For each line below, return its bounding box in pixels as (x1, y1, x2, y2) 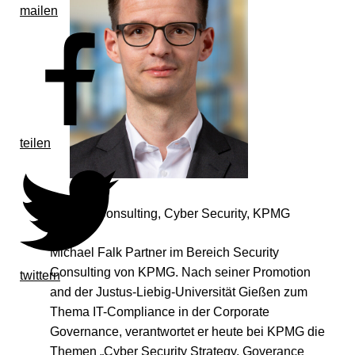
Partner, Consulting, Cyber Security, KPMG (49, 206, 290, 220)
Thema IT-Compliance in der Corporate (49, 304, 269, 319)
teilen (20, 136, 51, 150)
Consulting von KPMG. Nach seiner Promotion (49, 265, 311, 279)
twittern (20, 269, 60, 282)
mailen (20, 4, 58, 17)
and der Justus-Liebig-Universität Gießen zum (49, 284, 307, 299)
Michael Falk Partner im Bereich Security (49, 245, 279, 259)
